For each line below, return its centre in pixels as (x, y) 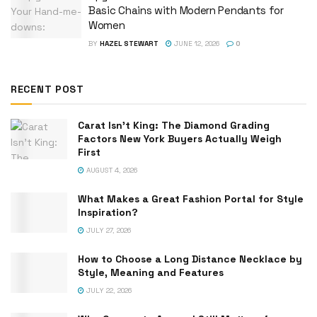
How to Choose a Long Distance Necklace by (190, 259)
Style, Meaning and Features (151, 272)
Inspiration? (108, 212)
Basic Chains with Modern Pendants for (186, 10)
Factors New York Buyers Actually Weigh (180, 138)
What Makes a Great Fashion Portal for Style (191, 198)
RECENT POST (47, 89)
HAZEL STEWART (129, 43)
